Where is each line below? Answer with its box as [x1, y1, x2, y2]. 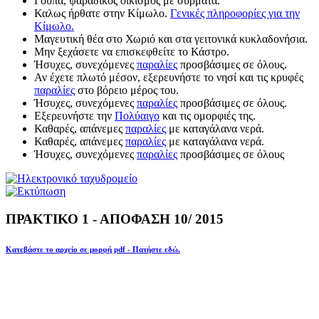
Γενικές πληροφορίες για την [170, 7, 300, 19]
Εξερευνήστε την [34, 110, 115, 122]
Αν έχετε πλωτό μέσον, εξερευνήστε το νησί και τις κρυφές [34, 71, 303, 83]
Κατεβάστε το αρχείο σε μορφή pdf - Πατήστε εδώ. [6, 244, 180, 253]
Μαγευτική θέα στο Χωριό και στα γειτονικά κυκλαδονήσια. [34, 33, 308, 45]
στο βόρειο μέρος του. [75, 84, 179, 96]
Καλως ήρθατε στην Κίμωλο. [34, 7, 170, 19]
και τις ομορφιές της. [159, 110, 256, 122]
